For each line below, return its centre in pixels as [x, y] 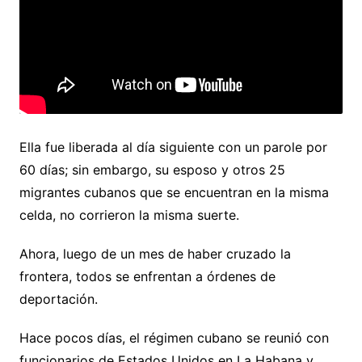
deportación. [58, 299]
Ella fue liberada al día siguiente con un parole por [173, 147]
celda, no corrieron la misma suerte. [129, 215]
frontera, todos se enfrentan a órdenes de [147, 277]
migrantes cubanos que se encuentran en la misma [174, 193]
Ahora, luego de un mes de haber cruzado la [155, 254]
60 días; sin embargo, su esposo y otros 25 [152, 170]
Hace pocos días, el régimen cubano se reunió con [174, 338]
